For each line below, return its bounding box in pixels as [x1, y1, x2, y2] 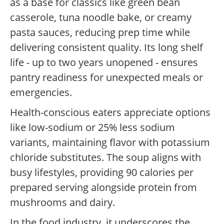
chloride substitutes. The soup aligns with [10, 150, 201, 164]
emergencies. [10, 85, 72, 99]
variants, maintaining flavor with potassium [10, 135, 210, 149]
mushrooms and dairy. [10, 195, 115, 209]
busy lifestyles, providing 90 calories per [10, 165, 193, 179]
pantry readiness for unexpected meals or [10, 70, 203, 84]
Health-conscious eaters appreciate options [10, 105, 210, 119]
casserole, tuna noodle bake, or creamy [10, 10, 191, 24]
